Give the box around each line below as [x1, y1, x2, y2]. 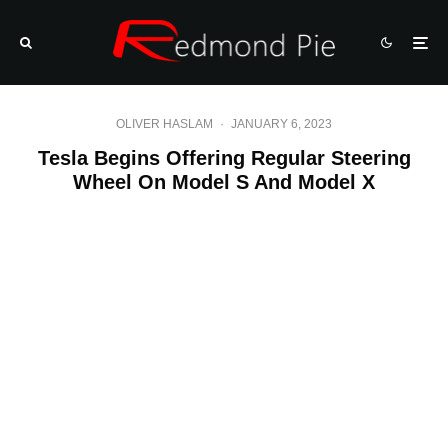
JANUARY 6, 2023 [231, 117, 332, 131]
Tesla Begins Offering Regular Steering [37, 147, 411, 169]
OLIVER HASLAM [116, 117, 213, 131]
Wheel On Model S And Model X [73, 171, 375, 193]
